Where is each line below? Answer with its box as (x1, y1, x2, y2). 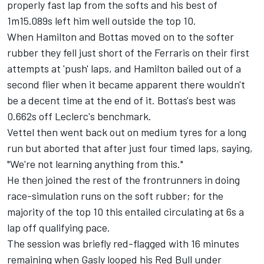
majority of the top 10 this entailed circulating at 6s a (7, 205, 244, 219)
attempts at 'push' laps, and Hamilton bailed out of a (7, 62, 241, 75)
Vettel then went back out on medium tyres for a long (7, 126, 246, 139)
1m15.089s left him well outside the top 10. (7, 14, 196, 28)
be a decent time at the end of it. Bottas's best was (7, 94, 236, 107)
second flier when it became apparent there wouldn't (7, 78, 245, 91)
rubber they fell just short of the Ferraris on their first (7, 46, 249, 60)
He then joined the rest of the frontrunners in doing (7, 173, 240, 187)
